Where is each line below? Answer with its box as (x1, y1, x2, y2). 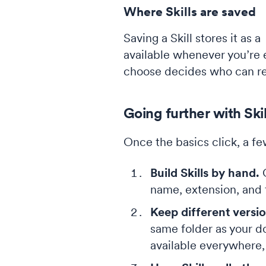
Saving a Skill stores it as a (123, 31, 264, 45)
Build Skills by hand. (150, 166, 260, 180)
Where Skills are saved (123, 4, 256, 19)
